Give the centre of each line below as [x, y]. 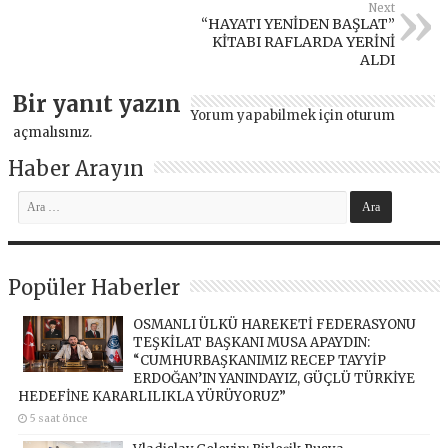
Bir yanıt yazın [97, 103]
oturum [371, 115]
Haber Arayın [76, 168]
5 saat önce [59, 418]
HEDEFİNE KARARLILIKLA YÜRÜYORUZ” [152, 396]
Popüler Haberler [94, 287]
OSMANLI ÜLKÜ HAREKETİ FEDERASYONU [275, 324]
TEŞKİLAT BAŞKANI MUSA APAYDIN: [252, 342]
